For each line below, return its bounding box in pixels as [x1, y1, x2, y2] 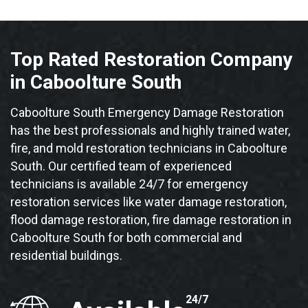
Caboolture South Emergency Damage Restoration [10, 105, 284, 120]
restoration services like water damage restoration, [10, 195, 287, 210]
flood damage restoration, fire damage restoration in [10, 212, 291, 228]
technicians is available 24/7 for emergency [10, 177, 248, 192]
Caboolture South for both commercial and [10, 230, 242, 245]
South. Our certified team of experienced [10, 159, 232, 174]
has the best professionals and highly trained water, [10, 123, 290, 138]
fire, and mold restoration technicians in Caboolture [10, 141, 287, 156]
